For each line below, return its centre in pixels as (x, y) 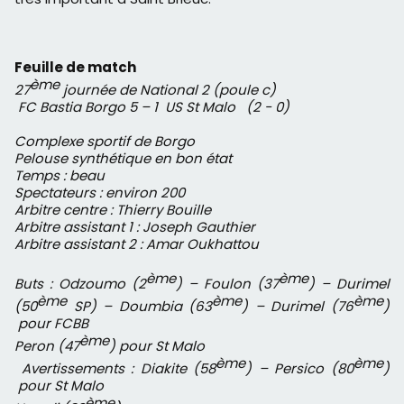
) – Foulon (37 (227, 283)
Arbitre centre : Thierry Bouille (113, 209)
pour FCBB (51, 323)
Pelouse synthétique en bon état (123, 158)
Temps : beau (60, 175)
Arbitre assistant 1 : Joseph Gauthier (135, 226)
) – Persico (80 (300, 368)
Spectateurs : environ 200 (100, 192)
